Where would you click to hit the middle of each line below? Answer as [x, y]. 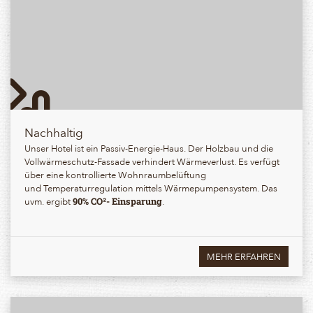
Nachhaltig [54, 132]
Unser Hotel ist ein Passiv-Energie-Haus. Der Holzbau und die [149, 147]
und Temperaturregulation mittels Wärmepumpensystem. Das [151, 187]
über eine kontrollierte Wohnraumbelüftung [115, 174]
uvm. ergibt [49, 201]
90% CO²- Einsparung [117, 201]
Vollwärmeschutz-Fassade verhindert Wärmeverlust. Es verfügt [152, 161]
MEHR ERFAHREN [244, 256]
